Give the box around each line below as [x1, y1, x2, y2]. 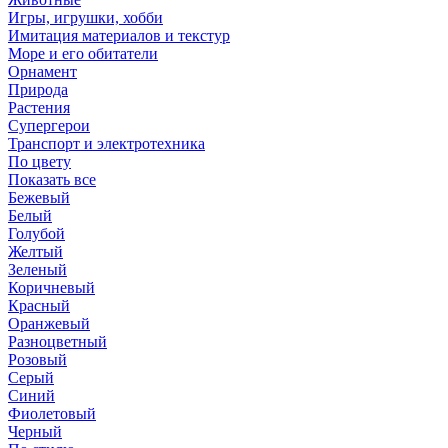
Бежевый [8, 189, 70, 206]
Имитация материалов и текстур [8, 27, 230, 44]
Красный [8, 297, 70, 314]
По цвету [8, 153, 71, 170]
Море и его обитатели [8, 45, 158, 62]
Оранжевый [8, 315, 90, 332]
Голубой [8, 225, 65, 242]
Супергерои [8, 117, 90, 134]
